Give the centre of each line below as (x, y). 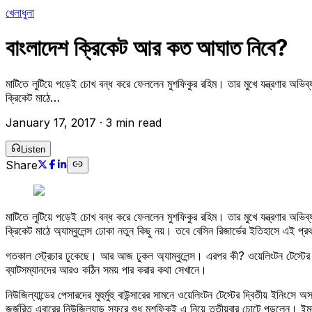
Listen (33, 149)
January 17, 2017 (51, 122)
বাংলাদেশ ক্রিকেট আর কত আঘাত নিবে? (147, 48)
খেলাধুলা (20, 13)
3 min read (134, 122)
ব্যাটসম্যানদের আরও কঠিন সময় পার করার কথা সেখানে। (106, 269)
